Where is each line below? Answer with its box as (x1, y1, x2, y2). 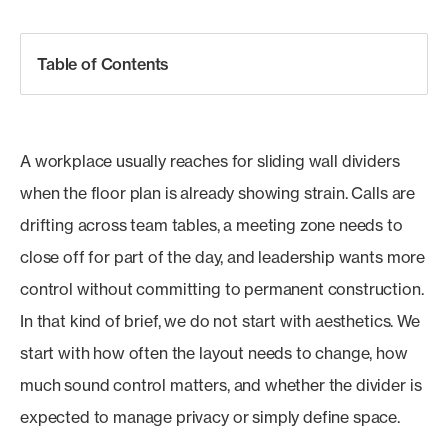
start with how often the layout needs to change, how (20, 343, 408, 363)
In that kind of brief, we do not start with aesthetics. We (20, 311, 420, 331)
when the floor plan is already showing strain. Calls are (20, 183, 416, 203)
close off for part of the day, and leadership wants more (20, 247, 426, 267)
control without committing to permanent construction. (20, 279, 424, 299)
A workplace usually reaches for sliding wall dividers (20, 151, 400, 171)
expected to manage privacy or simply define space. (20, 407, 400, 427)
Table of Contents (37, 54, 170, 74)
